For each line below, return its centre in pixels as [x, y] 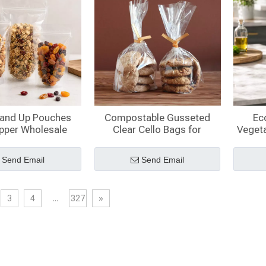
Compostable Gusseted [157, 118]
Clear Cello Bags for [157, 129]
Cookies [157, 141]
